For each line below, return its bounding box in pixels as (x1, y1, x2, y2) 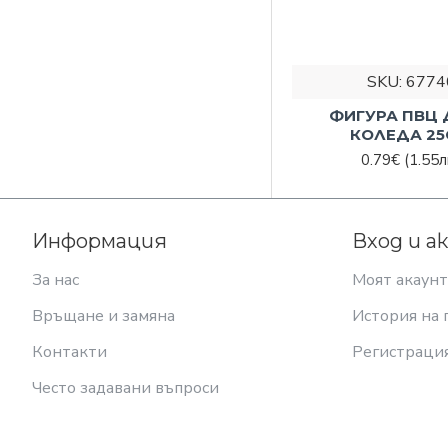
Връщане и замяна (32, 305, 175, 327)
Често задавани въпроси (32, 377, 219, 399)
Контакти (32, 341, 107, 363)
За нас (32, 269, 79, 291)
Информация (32, 229, 167, 253)
